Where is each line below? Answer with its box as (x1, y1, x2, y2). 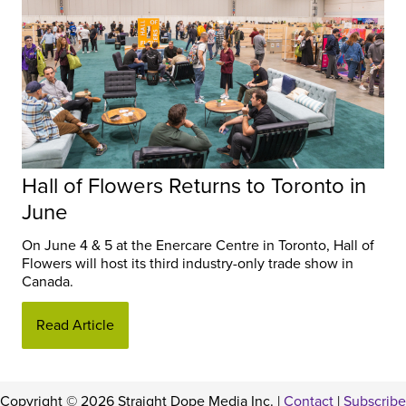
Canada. (22, 272, 73, 291)
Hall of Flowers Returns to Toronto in (22, 172, 366, 199)
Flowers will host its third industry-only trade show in (22, 254, 353, 273)
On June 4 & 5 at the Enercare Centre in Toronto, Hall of (22, 236, 374, 255)
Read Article (36, 315, 114, 334)
